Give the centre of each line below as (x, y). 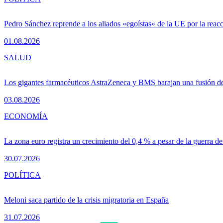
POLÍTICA (22, 175)
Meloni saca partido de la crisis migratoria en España (86, 200)
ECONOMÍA (26, 116)
